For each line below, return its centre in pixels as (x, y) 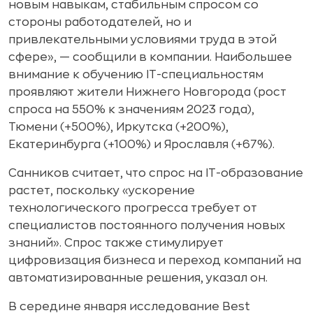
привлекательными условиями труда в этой (143, 40)
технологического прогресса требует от (133, 208)
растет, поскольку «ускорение (102, 191)
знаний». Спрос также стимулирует (116, 243)
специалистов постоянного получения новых (147, 226)
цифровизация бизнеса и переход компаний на (155, 261)
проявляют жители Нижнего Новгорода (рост (147, 92)
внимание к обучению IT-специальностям (136, 75)
